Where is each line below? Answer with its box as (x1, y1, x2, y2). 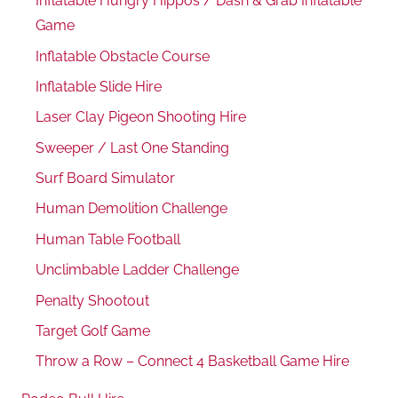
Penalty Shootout (36, 291, 149, 309)
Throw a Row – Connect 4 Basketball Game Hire (36, 353, 349, 370)
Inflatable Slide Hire (36, 77, 162, 95)
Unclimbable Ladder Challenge (36, 261, 239, 279)
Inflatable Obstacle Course (36, 47, 210, 65)
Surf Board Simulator (36, 170, 175, 187)
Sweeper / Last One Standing (36, 139, 229, 156)
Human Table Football (36, 230, 180, 248)
